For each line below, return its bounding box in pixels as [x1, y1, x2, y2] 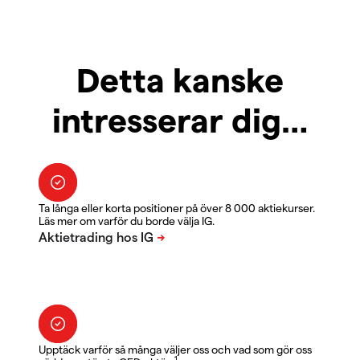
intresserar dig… [51, 99, 309, 140]
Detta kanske [76, 59, 284, 100]
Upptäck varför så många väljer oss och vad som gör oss [39, 342, 312, 357]
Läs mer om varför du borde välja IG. [39, 214, 215, 228]
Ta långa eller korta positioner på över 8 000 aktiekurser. [39, 201, 315, 215]
